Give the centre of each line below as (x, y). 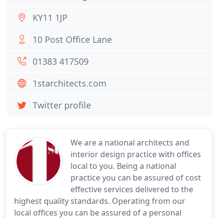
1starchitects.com (70, 83)
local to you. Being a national (123, 166)
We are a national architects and (130, 143)
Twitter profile (62, 105)
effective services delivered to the (132, 189)
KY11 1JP (50, 18)
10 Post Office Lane (72, 39)
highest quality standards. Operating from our (100, 201)
